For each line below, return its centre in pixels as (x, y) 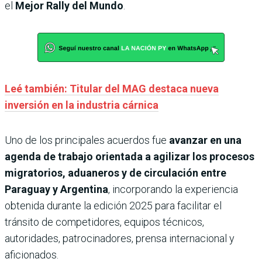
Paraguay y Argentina (56, 189)
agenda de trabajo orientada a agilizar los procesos (130, 156)
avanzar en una (204, 140)
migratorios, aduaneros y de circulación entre (116, 173)
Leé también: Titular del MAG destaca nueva (112, 88)
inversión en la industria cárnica (82, 105)
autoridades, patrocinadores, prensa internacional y (120, 238)
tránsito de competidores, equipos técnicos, (104, 222)
